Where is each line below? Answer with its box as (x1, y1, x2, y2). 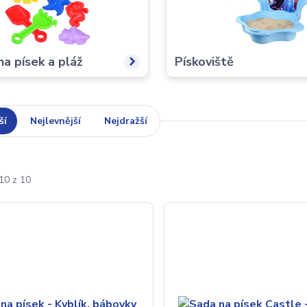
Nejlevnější (30, 114, 82, 127)
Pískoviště (175, 53, 234, 70)
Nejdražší (104, 114, 148, 127)
